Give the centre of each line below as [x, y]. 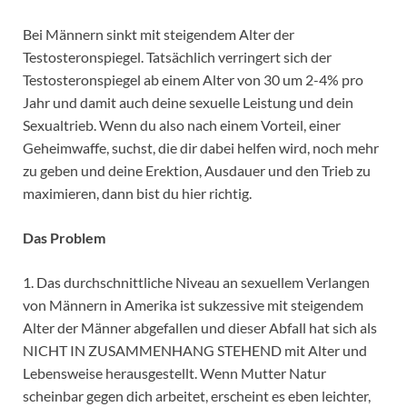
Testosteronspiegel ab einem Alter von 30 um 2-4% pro [193, 80]
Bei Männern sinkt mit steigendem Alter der [159, 35]
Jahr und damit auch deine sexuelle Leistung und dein [188, 103]
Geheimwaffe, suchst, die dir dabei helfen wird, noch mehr [201, 148]
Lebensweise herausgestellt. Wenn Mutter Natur [174, 373]
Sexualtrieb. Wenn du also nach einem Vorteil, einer [182, 125]
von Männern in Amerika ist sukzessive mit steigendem [193, 305]
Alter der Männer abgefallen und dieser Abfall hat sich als [200, 328]
